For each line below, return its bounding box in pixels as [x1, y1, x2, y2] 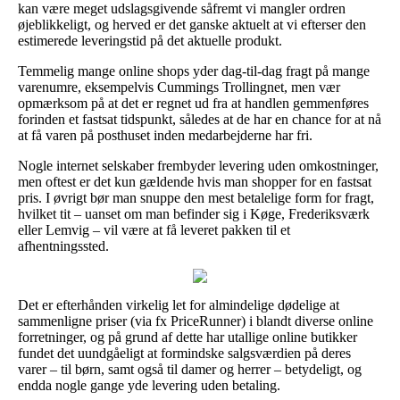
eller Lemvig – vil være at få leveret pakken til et [18, 221, 290, 237]
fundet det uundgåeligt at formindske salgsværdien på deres [18, 345, 351, 361]
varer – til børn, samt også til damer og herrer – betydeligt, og [18, 361, 362, 377]
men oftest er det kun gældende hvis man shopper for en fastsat [18, 173, 371, 189]
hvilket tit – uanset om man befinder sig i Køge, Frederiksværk [18, 205, 370, 221]
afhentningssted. [18, 237, 109, 254]
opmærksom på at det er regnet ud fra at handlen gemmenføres [18, 95, 369, 111]
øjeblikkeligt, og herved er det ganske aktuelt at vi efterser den [18, 16, 366, 32]
